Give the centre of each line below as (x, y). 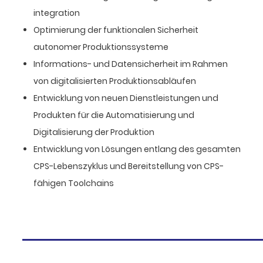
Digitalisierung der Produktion (94, 132)
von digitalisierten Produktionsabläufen (114, 81)
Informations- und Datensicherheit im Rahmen (130, 64)
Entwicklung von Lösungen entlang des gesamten (137, 149)
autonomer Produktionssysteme (101, 47)
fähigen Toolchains (73, 183)
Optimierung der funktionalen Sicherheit (116, 30)
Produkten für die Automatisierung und (114, 115)
